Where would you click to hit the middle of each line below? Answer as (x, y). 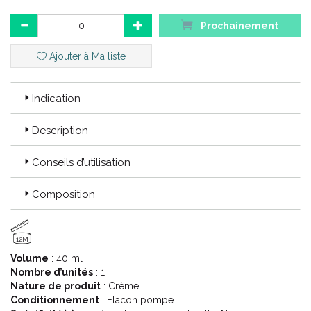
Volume (30, 258)
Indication (56, 99)
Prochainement (239, 26)
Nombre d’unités (52, 272)
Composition (64, 194)
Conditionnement (55, 300)
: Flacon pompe (136, 300)
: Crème (120, 286)
